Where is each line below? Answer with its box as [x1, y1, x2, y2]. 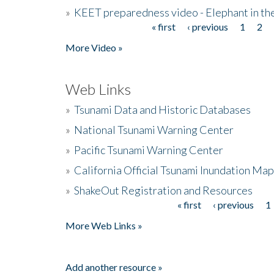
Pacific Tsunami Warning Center [74, 143, 223, 157]
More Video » [65, 41, 123, 53]
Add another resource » [65, 261, 163, 273]
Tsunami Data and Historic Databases [74, 102, 251, 116]
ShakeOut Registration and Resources [74, 183, 253, 197]
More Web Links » [65, 219, 143, 231]
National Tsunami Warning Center [74, 122, 234, 136]
